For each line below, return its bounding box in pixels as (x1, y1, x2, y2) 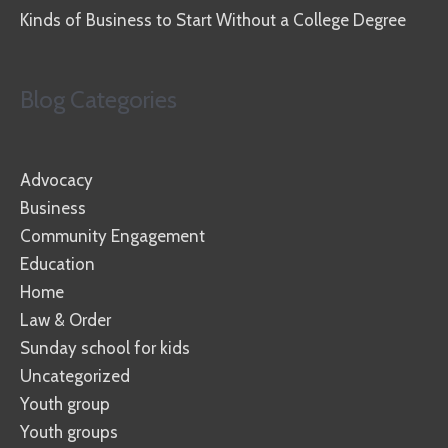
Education (20, 253, 95, 274)
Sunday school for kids (20, 337, 190, 358)
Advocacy (20, 169, 93, 190)
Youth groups (20, 421, 118, 442)
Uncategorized (20, 365, 130, 386)
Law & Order (20, 309, 111, 330)
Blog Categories (20, 85, 177, 114)
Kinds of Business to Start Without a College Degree (20, 10, 406, 31)
